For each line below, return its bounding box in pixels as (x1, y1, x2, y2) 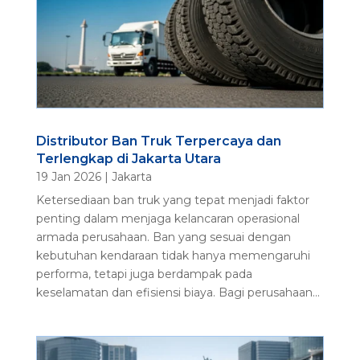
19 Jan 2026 (35, 169, 101, 184)
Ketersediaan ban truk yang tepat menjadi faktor (35, 192, 309, 207)
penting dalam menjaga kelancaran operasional (35, 211, 300, 226)
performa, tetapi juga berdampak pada (35, 266, 252, 281)
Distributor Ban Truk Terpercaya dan (35, 133, 281, 149)
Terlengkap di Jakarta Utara (35, 150, 221, 166)
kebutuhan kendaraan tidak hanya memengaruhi (35, 247, 310, 263)
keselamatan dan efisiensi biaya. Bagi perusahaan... (35, 284, 320, 300)
